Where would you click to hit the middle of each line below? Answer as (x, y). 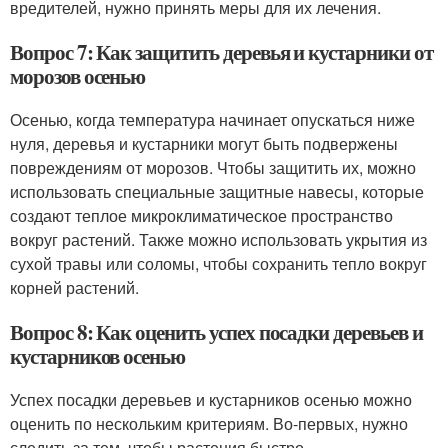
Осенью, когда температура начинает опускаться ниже (212, 119)
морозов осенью (78, 75)
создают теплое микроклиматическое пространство (201, 215)
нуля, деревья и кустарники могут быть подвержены (204, 143)
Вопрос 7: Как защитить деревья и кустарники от (221, 51)
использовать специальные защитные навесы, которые (217, 191)
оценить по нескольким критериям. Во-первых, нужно (209, 423)
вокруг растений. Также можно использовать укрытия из (218, 239)
